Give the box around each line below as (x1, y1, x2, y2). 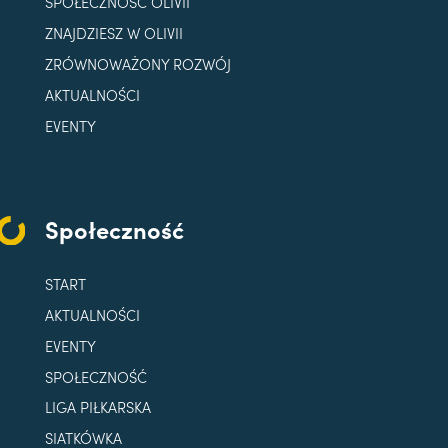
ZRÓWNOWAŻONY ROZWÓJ (44, 53, 231, 75)
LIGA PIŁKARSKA (44, 396, 151, 418)
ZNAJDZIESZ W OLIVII (44, 22, 183, 44)
